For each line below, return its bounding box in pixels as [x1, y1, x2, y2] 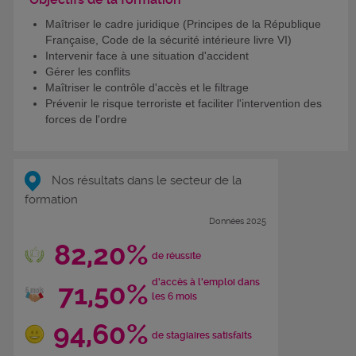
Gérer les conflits [45, 65, 130, 79]
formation [25, 192, 78, 207]
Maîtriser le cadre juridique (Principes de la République [45, 17, 321, 31]
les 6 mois [151, 290, 197, 302]
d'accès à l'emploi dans [151, 276, 260, 288]
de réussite [151, 250, 201, 262]
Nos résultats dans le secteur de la [48, 172, 242, 188]
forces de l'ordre [45, 113, 127, 126]
